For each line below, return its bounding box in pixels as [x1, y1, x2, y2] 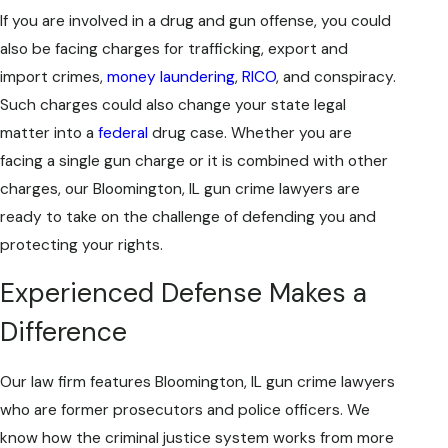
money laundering [107, 66, 235, 87]
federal [98, 122, 148, 143]
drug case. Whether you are [148, 122, 352, 143]
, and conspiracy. [276, 66, 396, 87]
